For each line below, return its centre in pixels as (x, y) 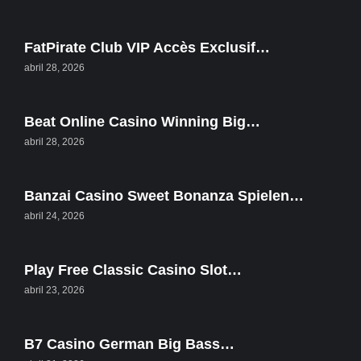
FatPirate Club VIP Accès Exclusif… (147, 48)
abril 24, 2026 (54, 216)
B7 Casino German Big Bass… (129, 344)
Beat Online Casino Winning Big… (142, 122)
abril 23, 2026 (54, 290)
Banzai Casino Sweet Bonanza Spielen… (164, 196)
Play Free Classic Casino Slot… (133, 270)
